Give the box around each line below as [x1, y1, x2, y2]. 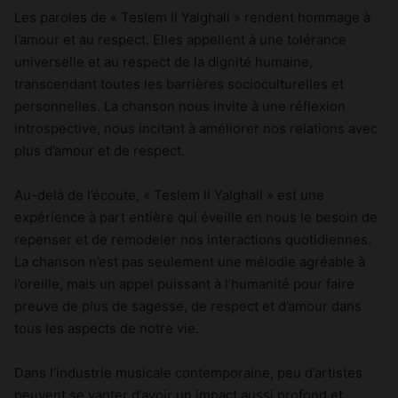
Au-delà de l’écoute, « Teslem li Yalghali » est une [14, 186, 324, 203]
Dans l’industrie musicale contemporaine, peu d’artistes [14, 363, 362, 381]
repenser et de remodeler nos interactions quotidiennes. [14, 230, 371, 248]
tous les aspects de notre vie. [14, 319, 199, 337]
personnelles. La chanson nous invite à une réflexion [14, 97, 346, 115]
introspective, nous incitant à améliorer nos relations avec [14, 119, 378, 137]
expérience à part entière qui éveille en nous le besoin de [14, 208, 378, 226]
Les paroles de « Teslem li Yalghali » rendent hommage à [14, 8, 370, 26]
